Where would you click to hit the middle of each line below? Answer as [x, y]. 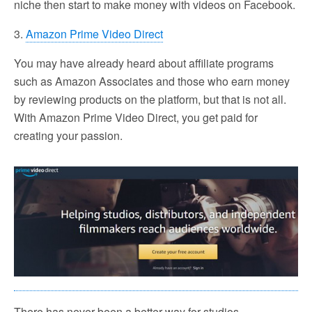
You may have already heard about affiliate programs [144, 63]
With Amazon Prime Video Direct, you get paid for [136, 117]
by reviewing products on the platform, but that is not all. [150, 99]
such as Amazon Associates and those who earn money [152, 81]
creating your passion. [68, 135]
